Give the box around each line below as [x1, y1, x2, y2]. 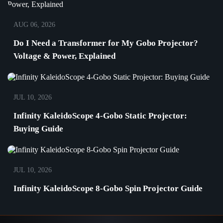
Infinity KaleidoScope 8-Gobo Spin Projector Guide [13, 183, 203, 193]
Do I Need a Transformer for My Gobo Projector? [13, 38, 198, 48]
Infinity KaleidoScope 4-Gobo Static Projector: [13, 111, 187, 120]
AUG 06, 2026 [13, 20, 55, 28]
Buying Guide [13, 123, 63, 133]
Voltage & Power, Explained [13, 51, 115, 61]
